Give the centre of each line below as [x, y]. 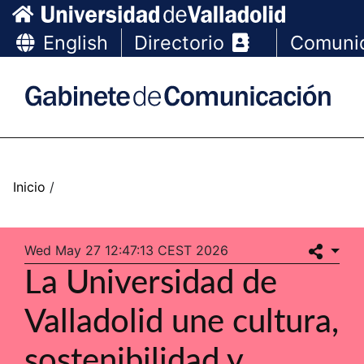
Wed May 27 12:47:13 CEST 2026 [126, 250]
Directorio [180, 43]
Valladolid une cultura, [182, 323]
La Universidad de [151, 284]
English [76, 43]
